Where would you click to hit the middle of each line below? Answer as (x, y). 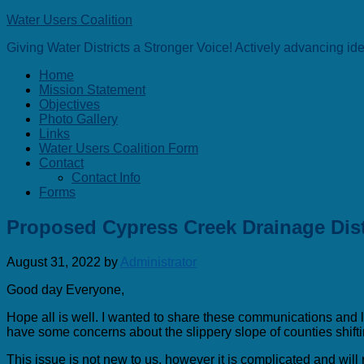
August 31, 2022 (54, 262)
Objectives (69, 104)
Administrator (158, 262)
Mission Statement (92, 90)
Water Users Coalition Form (119, 148)
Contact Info (106, 178)
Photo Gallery (78, 119)
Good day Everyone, (65, 289)
